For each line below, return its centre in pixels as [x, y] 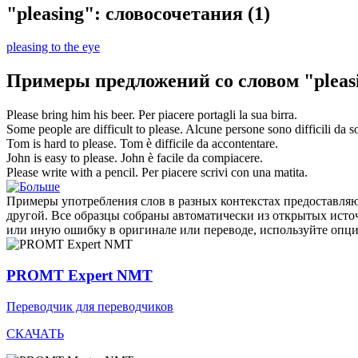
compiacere [231, 158]
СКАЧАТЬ [35, 333]
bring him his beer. [87, 115]
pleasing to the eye [53, 47]
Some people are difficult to [78, 129]
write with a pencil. [88, 173]
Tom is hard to [44, 144]
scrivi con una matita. [253, 173]
